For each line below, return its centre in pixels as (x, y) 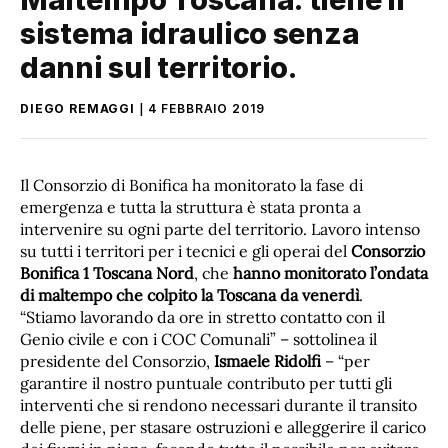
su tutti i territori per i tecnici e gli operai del (185, 250)
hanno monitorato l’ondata (330, 272)
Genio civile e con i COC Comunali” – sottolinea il (198, 338)
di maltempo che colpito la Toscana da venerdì (189, 294)
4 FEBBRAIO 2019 (206, 108)
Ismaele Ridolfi (267, 360)
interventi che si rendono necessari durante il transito (218, 404)
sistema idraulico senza (190, 33)
